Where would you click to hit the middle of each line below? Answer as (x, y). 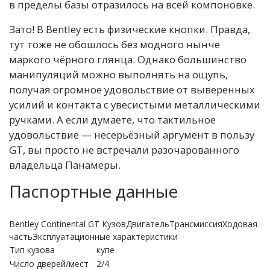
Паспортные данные (93, 191)
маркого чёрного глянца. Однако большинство (128, 59)
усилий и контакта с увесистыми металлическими (135, 104)
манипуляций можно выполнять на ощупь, (118, 74)
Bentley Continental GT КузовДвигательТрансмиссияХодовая (133, 224)
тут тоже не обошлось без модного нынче (115, 44)
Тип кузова (32, 250)
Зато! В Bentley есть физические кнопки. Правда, (130, 29)
